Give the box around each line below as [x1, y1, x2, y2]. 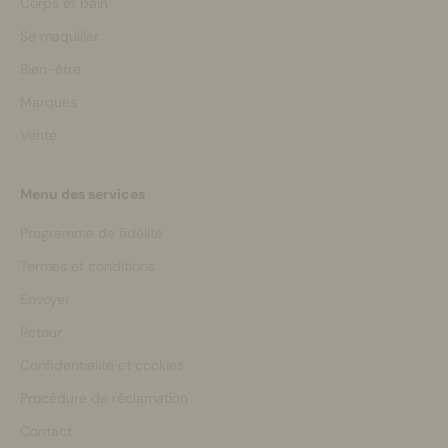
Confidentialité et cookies [20, 355, 184, 374]
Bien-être [20, 59, 81, 78]
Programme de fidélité [20, 223, 163, 242]
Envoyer [20, 289, 70, 308]
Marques [20, 92, 77, 111]
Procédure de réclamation [20, 388, 188, 407]
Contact [20, 421, 72, 440]
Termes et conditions [20, 256, 155, 275]
